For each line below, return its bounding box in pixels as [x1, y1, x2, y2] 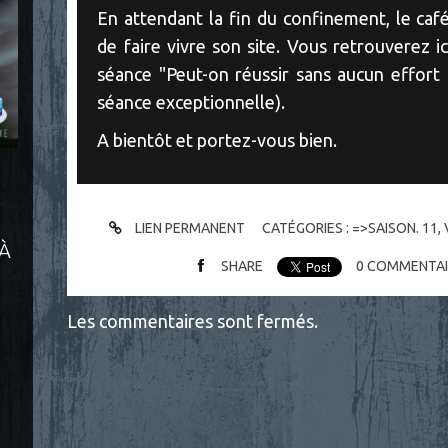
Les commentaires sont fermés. [67, 310, 319, 331]
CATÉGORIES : [262, 220, 353, 237]
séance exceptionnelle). [97, 91, 286, 112]
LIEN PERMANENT [132, 220, 246, 237]
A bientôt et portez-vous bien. [97, 129, 338, 150]
